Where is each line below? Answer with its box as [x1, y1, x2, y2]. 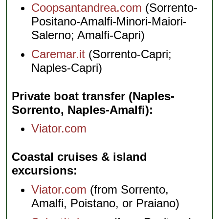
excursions [12, 164, 74, 177]
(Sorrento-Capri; [85, 47, 172, 61]
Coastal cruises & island [12, 150, 148, 164]
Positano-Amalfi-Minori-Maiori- [31, 14, 187, 28]
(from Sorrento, [87, 183, 169, 197]
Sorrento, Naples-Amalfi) [12, 103, 150, 116]
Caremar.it [31, 47, 86, 61]
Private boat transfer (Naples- [12, 89, 175, 103]
